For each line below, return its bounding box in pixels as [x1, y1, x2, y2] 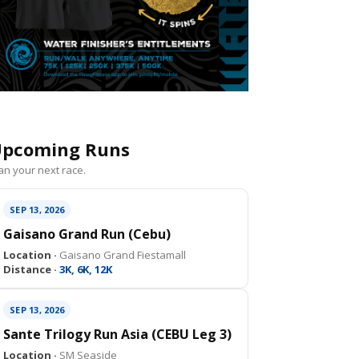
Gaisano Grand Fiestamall [57, 248, 186, 262]
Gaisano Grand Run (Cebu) [3, 225, 171, 243]
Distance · [3, 262, 57, 276]
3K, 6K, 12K [57, 262, 112, 276]
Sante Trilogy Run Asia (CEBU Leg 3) [3, 325, 232, 343]
